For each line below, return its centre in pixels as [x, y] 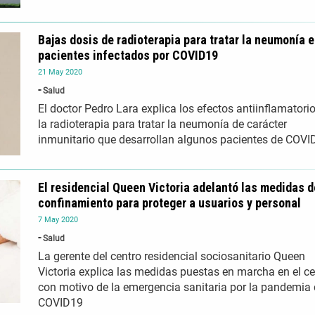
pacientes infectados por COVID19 [128, 56]
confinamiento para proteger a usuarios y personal [169, 203]
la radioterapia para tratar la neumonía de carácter [162, 124]
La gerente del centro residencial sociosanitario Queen [172, 257]
